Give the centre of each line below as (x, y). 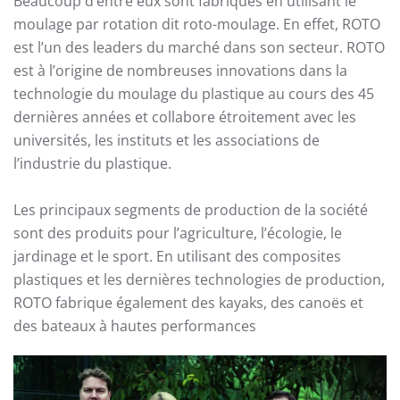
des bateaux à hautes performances (135, 326)
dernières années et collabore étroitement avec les (185, 117)
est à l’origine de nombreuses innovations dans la (180, 71)
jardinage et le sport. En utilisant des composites (177, 256)
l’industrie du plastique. (92, 163)
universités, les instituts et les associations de (167, 140)
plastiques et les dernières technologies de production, (199, 279)
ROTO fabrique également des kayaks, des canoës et (188, 303)
